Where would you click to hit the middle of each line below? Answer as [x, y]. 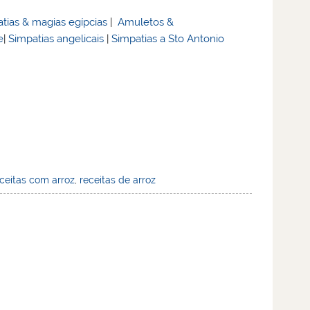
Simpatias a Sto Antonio [168, 38]
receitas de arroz [118, 180]
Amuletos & [146, 22]
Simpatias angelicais [56, 38]
